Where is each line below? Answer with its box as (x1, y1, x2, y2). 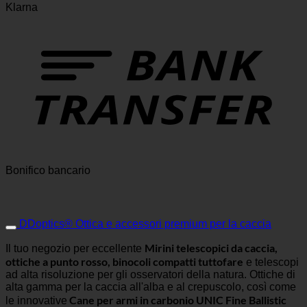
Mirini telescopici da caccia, (145, 241, 278, 255)
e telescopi (243, 256, 299, 269)
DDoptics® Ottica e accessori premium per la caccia (19, 218, 271, 230)
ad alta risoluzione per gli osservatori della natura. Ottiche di (5, 269, 295, 281)
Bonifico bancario (5, 164, 90, 177)
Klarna (5, 1, 38, 14)
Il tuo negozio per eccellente (5, 243, 145, 255)
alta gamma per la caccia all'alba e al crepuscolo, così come (5, 281, 296, 293)
